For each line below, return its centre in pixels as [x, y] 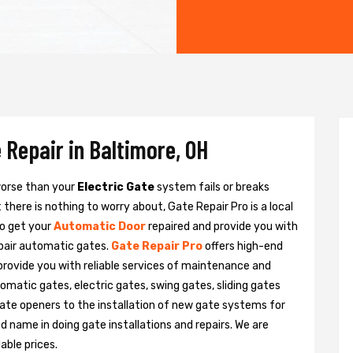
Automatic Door [100, 227]
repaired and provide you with [223, 227]
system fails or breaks [212, 188]
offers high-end [244, 247]
